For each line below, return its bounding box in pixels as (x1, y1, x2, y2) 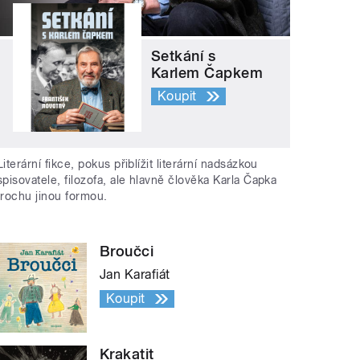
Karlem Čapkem (151, 63, 264, 81)
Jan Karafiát (100, 267, 170, 283)
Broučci (100, 243, 154, 260)
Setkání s (151, 47, 216, 64)
